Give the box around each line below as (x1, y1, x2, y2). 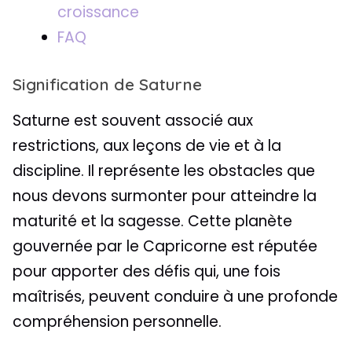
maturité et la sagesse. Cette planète (13, 210, 292, 232)
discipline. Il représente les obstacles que (13, 159, 315, 181)
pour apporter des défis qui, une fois (13, 260, 280, 282)
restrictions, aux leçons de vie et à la (13, 134, 281, 156)
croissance (57, 2, 139, 24)
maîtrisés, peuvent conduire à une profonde (13, 285, 338, 307)
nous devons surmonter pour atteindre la (13, 185, 317, 207)
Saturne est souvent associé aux (13, 109, 253, 131)
